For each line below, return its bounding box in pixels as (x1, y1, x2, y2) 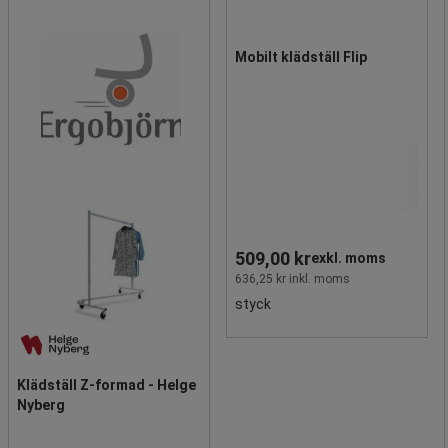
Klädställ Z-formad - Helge (17, 376, 196, 393)
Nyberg (17, 396, 65, 413)
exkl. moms (311, 250, 386, 267)
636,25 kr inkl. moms (235, 271, 350, 286)
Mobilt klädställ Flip (235, 48, 367, 65)
